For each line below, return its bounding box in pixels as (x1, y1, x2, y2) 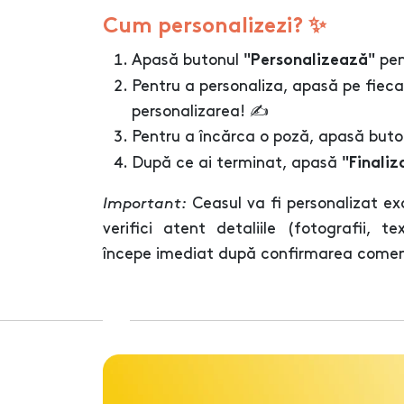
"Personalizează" (243, 53, 375, 69)
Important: (103, 196, 187, 211)
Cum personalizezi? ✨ (103, 16, 326, 38)
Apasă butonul (132, 52, 243, 68)
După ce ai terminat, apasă (132, 155, 342, 170)
